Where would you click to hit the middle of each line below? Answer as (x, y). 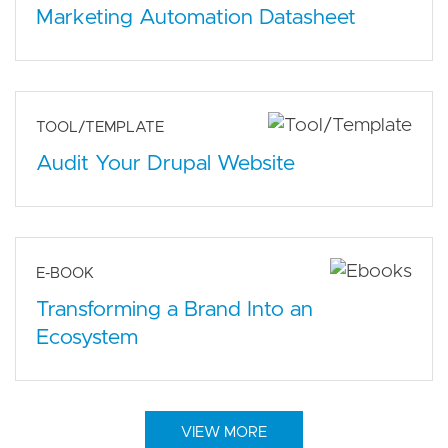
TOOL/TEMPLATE (100, 127)
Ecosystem (87, 337)
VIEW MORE (224, 432)
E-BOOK (65, 273)
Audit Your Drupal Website (165, 163)
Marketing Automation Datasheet (196, 17)
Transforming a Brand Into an (174, 309)
